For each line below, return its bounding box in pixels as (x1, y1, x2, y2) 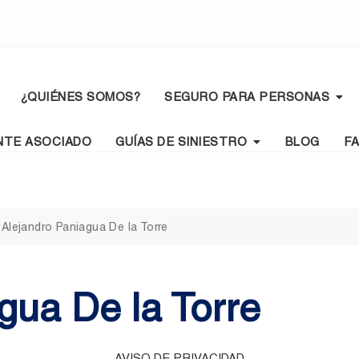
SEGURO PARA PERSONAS (164, 90, 329, 104)
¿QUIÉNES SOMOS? (19, 90, 140, 104)
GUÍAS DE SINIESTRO (115, 135, 247, 149)
